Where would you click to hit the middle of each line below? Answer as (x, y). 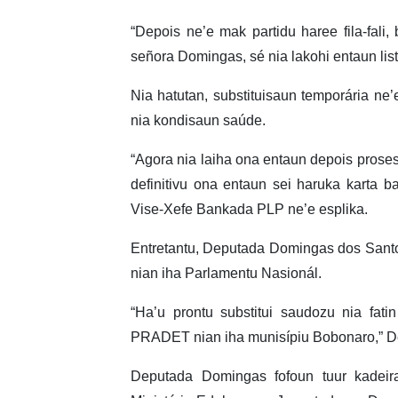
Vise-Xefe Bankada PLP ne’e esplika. (249, 210)
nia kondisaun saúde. (198, 121)
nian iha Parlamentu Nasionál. (226, 274)
